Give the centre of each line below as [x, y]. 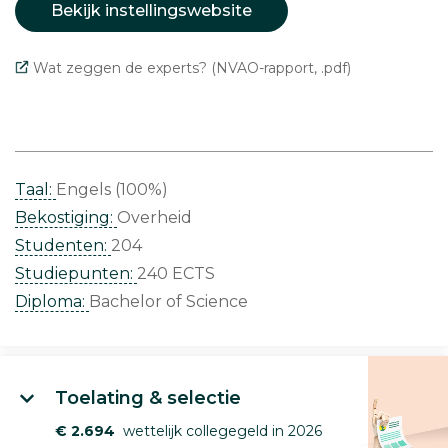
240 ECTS [176, 273]
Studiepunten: [76, 273]
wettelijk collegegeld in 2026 [218, 430]
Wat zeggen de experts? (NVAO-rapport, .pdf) [192, 67]
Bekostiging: [66, 217]
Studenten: [63, 245]
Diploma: [52, 301]
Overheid [154, 217]
